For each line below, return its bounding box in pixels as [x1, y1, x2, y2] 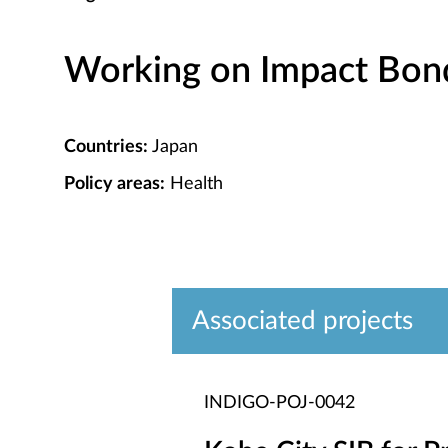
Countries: [64, 138, 148, 156]
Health [165, 175, 223, 193]
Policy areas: [64, 175, 165, 193]
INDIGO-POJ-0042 [204, 394, 355, 412]
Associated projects [192, 308, 413, 334]
